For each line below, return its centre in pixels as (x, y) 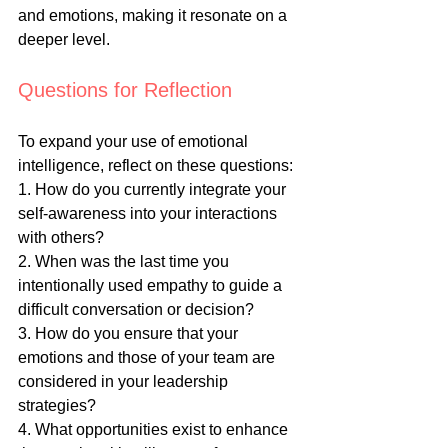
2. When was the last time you (125, 262)
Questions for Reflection (125, 90)
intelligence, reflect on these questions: (155, 166)
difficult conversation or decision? (136, 310)
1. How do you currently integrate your (154, 190)
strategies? (57, 406)
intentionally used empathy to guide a (152, 286)
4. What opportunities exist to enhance (155, 430)
